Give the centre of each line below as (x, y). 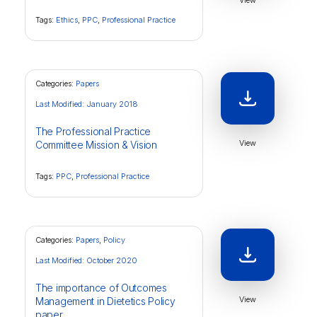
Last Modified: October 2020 (86, 260)
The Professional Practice (93, 131)
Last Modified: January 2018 (87, 104)
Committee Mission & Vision (96, 145)
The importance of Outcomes (101, 288)
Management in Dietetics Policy (105, 301)
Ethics (67, 20)
